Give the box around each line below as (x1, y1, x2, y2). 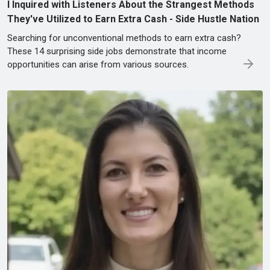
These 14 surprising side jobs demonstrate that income (7, 46, 227, 57)
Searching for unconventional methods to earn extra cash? (7, 33, 241, 43)
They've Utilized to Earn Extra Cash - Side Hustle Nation (7, 13, 259, 25)
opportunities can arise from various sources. (7, 59, 189, 70)
